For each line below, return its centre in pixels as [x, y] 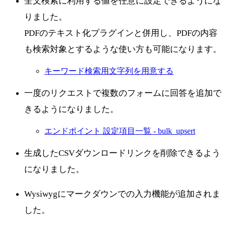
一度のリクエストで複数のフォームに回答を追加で [123, 93]
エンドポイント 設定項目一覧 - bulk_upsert [120, 131]
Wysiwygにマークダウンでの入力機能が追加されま [122, 194]
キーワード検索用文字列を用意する [109, 71]
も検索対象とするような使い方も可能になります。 [123, 49]
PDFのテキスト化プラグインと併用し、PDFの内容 [121, 33]
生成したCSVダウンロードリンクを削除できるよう [122, 153]
